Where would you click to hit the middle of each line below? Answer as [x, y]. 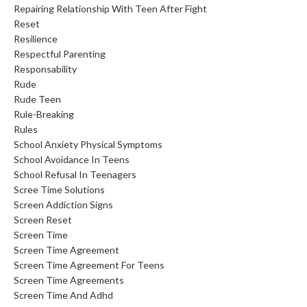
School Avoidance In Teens [72, 159]
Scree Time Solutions [59, 189]
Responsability [45, 69]
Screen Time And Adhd [63, 295]
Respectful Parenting [60, 53]
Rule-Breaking [44, 114]
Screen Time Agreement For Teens [89, 265]
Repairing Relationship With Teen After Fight [110, 8]
